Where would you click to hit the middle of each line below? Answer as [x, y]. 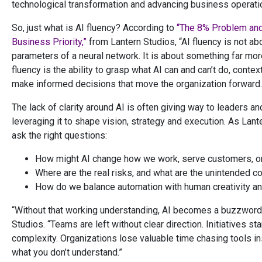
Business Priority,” [49, 42]
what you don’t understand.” [67, 253]
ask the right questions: [59, 136]
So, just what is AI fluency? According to [94, 28]
